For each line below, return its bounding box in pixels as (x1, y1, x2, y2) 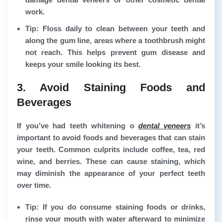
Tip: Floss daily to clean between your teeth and (25, 24, 205, 33)
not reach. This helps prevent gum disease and (25, 48, 205, 56)
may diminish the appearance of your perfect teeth (17, 168, 205, 177)
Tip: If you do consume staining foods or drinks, (25, 202, 205, 211)
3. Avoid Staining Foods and (17, 81, 205, 94)
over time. (17, 180, 51, 189)
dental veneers (138, 121, 191, 130)
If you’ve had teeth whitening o (17, 121, 138, 130)
